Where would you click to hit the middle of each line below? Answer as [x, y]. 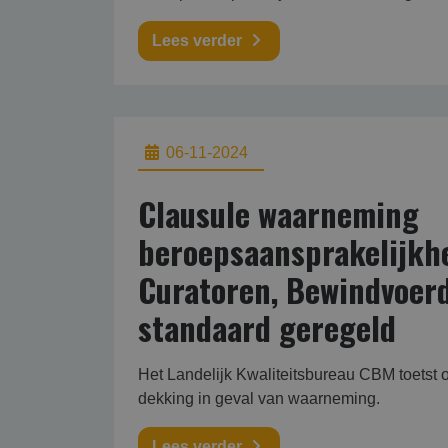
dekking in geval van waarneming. [259, 398]
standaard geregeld [267, 327]
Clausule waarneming [278, 213]
